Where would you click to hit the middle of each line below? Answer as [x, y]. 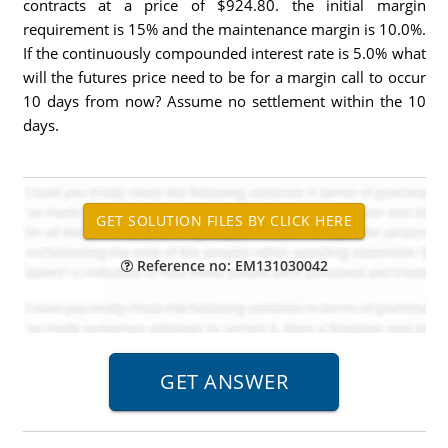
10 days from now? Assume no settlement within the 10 [224, 101]
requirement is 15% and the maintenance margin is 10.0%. [224, 29]
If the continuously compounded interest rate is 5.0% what [224, 53]
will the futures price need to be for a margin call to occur [224, 77]
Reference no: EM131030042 [230, 265]
